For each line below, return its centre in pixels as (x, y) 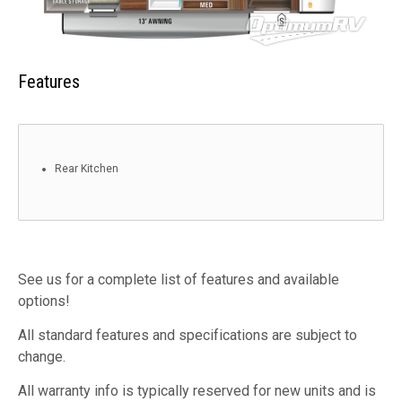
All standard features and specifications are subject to (188, 335)
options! (44, 301)
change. (42, 356)
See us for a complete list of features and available (179, 279)
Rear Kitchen (87, 168)
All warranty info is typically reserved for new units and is (197, 390)
